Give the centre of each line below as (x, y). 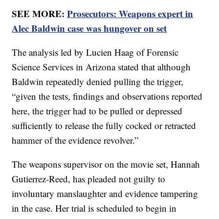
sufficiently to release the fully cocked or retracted (104, 126)
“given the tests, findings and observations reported (107, 96)
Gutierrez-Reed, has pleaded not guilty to (89, 179)
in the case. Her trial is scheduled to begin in (94, 208)
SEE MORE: (40, 14)
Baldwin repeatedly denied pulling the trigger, (98, 82)
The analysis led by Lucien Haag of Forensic (95, 52)
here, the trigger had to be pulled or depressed (97, 111)
